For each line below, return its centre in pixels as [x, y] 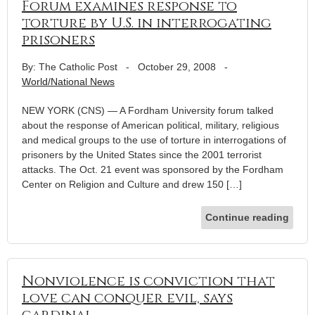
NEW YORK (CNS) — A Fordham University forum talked [148, 110]
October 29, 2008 [177, 66]
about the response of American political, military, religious [150, 125]
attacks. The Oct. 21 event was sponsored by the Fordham [153, 169]
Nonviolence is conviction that [148, 281]
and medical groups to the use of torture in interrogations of [154, 140]
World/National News [68, 81]
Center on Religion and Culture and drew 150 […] [132, 184]
